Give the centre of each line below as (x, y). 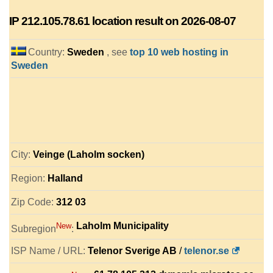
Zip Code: (34, 202)
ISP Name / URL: (49, 251)
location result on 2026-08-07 (163, 21)
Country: (48, 52)
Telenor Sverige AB (132, 251)
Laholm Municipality (122, 226)
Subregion (34, 229)
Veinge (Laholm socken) (89, 154)
